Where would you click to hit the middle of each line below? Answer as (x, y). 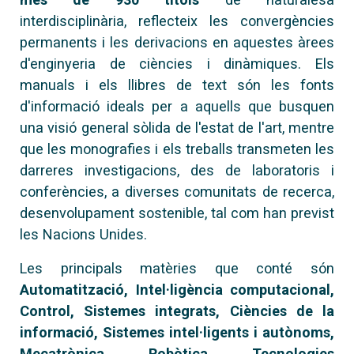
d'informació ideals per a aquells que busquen (177, 106)
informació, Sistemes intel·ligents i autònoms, (177, 332)
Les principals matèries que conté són (177, 268)
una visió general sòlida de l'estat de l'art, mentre (177, 127)
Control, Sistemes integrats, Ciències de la (177, 311)
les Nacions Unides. (83, 234)
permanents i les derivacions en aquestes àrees (177, 42)
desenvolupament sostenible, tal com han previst (177, 213)
